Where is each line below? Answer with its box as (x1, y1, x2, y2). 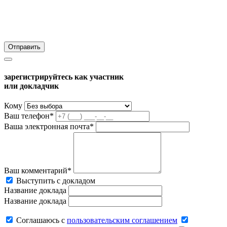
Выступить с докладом (16, 176, 95, 185)
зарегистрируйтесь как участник (4, 72, 124, 81)
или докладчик (4, 81, 59, 90)
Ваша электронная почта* (4, 122, 94, 131)
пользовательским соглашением (67, 215, 177, 224)
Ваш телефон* (4, 111, 54, 120)
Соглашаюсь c (14, 215, 67, 224)
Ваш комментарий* (4, 166, 71, 175)
